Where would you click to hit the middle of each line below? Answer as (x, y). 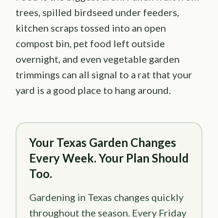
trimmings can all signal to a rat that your (104, 74)
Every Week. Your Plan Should (109, 158)
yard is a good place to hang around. (93, 90)
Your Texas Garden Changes (103, 142)
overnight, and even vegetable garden (98, 59)
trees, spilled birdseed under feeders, (97, 12)
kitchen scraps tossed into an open (91, 27)
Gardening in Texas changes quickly (106, 197)
